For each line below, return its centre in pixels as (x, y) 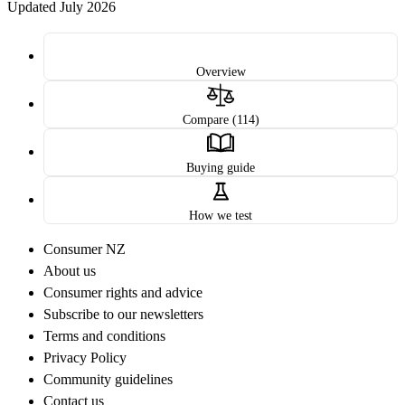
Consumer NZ (85, 250)
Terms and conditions (104, 336)
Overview (221, 72)
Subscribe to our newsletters (123, 315)
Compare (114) (221, 120)
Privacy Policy (85, 358)
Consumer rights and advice (123, 293)
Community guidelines (108, 380)
